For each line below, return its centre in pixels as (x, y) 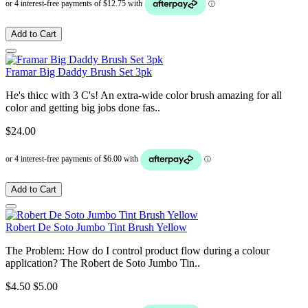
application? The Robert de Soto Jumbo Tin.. (103, 263)
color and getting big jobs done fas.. (83, 107)
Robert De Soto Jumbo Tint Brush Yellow (96, 227)
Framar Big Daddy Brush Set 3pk (79, 71)
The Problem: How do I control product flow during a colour (137, 250)
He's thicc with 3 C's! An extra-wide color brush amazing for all (144, 95)
